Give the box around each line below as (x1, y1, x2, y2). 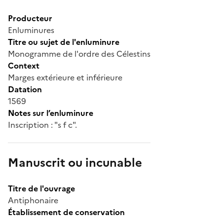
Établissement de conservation (8, 206, 125, 218)
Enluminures (8, 24, 54, 36)
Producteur (8, 12, 52, 24)
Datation (8, 83, 42, 95)
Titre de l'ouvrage (8, 182, 75, 194)
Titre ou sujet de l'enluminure (8, 36, 119, 48)
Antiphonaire (8, 194, 58, 206)
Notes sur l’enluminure (8, 107, 93, 119)
